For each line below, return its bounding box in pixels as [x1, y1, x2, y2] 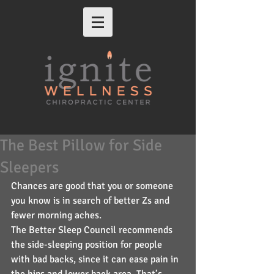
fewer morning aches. [11, 209, 102, 221]
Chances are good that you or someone [11, 180, 176, 192]
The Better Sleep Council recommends [11, 224, 175, 236]
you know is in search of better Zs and [11, 194, 172, 207]
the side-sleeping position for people [11, 239, 165, 251]
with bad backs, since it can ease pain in [11, 253, 181, 265]
